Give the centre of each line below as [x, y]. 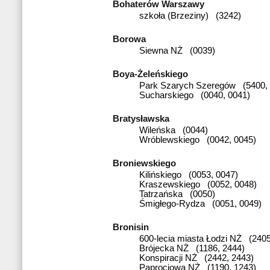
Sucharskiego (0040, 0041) [195, 95]
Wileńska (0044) [174, 130]
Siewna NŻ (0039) [177, 50]
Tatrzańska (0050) [177, 194]
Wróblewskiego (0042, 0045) [198, 140]
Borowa [132, 39]
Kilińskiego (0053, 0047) [189, 174]
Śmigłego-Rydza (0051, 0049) [200, 203]
